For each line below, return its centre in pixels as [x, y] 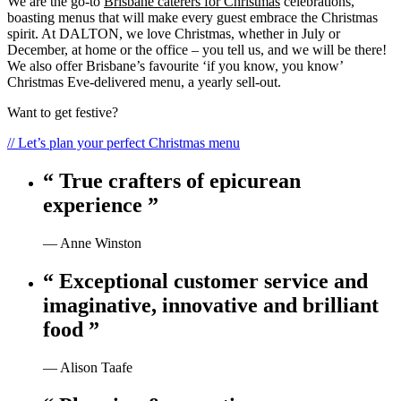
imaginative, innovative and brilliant [211, 306]
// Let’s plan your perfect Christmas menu [124, 143]
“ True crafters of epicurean [172, 181]
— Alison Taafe [88, 368]
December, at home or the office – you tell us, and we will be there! [197, 50]
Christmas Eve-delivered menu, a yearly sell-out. [144, 82]
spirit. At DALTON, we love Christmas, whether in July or [174, 34]
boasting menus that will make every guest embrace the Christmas [192, 18]
